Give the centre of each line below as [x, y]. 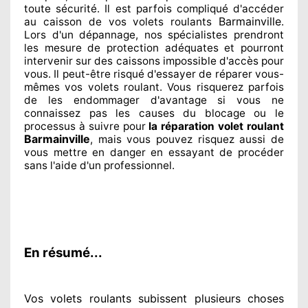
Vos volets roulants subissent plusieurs [132, 298]
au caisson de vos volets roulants [121, 21]
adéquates [189, 47]
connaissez [52, 113]
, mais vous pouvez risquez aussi [178, 139]
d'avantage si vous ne [212, 100]
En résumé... [63, 252]
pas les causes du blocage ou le [182, 113]
